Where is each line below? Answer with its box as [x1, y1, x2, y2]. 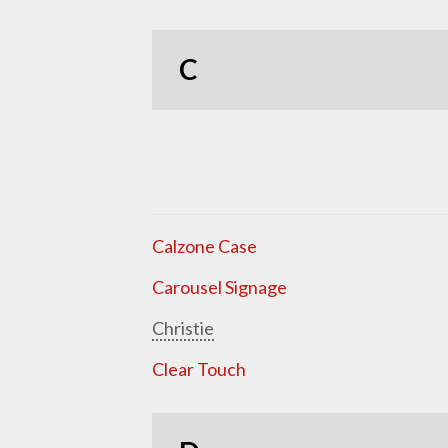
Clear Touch [152, 358, 246, 381]
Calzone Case [152, 235, 257, 258]
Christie [152, 317, 214, 340]
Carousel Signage [152, 276, 287, 299]
